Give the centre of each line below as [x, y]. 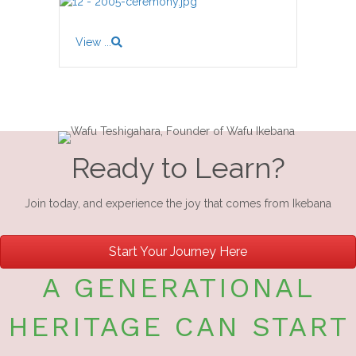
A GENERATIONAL [178, 287]
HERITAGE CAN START [178, 326]
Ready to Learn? [178, 167]
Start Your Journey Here [178, 251]
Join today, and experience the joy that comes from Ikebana [178, 203]
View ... [93, 42]
